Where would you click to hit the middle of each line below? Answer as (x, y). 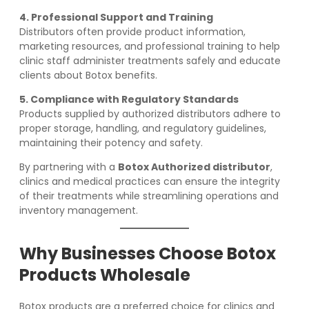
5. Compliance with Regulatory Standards (129, 100)
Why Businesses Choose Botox (148, 254)
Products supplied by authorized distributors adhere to (150, 114)
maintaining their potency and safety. (111, 143)
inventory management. (79, 211)
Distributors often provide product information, (132, 32)
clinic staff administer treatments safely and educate (150, 61)
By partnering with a (69, 167)
